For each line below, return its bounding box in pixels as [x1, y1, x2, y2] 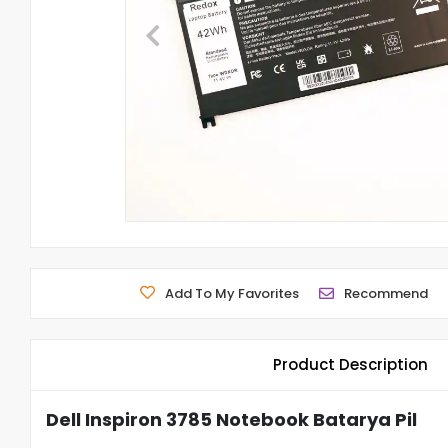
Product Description [273, 354, 429, 375]
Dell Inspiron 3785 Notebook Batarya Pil [46, 407, 418, 432]
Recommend [344, 284, 429, 303]
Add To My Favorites [165, 284, 300, 303]
